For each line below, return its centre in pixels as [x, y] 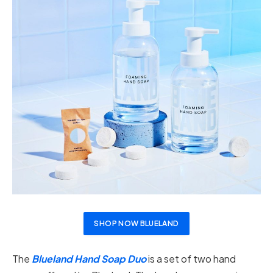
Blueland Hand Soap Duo [89, 259]
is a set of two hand [192, 259]
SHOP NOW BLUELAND [136, 224]
